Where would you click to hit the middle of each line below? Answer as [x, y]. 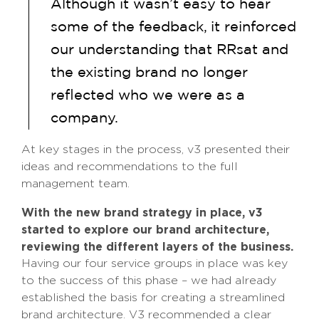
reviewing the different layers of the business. [157, 247]
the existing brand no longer [149, 73]
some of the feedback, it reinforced [173, 27]
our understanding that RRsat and [169, 50]
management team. [75, 184]
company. [84, 119]
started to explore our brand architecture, [145, 230]
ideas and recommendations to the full [130, 167]
